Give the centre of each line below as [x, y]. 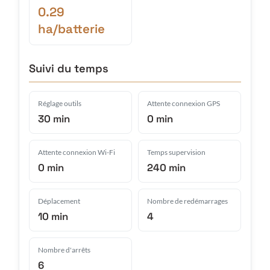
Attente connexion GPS [184, 103]
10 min [53, 216]
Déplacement [59, 201]
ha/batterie [71, 29]
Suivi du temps [69, 68]
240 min [166, 167]
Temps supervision [176, 152]
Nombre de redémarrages [187, 201]
